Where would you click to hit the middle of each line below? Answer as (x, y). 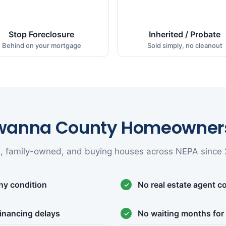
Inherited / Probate (185, 35)
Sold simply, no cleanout (185, 46)
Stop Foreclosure (41, 35)
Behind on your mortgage (41, 46)
